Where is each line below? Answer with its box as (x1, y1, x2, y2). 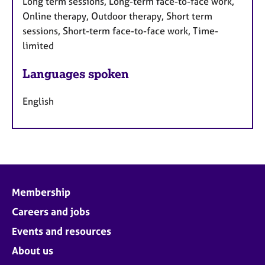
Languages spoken (22, 66, 129, 82)
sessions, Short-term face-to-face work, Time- (22, 25, 218, 37)
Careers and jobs (12, 205, 90, 218)
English (22, 95, 54, 107)
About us (12, 244, 53, 257)
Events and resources (12, 224, 111, 237)
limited (22, 40, 54, 52)
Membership (12, 185, 70, 198)
